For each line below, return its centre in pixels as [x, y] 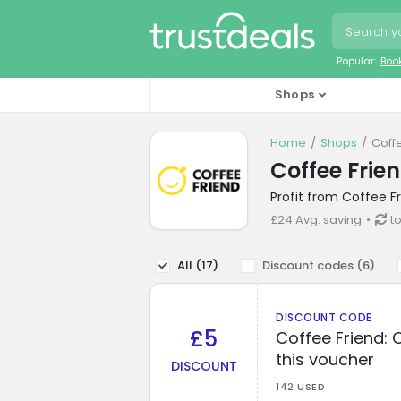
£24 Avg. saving [316, 219]
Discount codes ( [312, 265]
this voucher [325, 359]
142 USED [300, 386]
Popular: [356, 60]
